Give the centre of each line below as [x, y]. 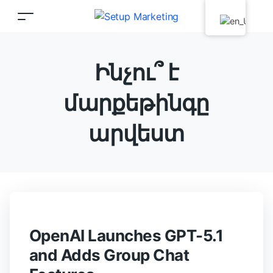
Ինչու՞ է [136, 73]
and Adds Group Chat [109, 255]
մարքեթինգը [136, 103]
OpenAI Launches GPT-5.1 [126, 236]
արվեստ [136, 133]
